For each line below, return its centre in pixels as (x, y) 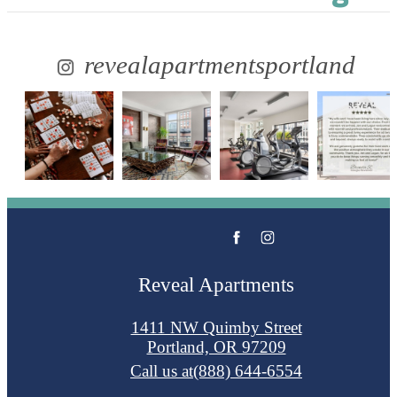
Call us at (162, 370)
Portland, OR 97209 (216, 346)
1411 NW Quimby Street (216, 327)
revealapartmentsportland (217, 65)
